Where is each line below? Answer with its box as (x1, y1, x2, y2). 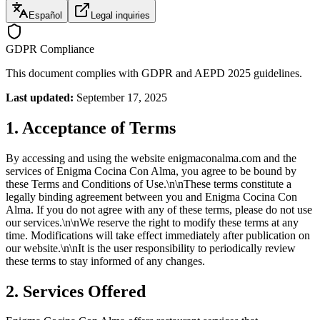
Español (29, 9, 62, 21)
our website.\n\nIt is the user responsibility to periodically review (6, 241, 296, 254)
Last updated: (6, 91, 74, 104)
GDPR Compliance (6, 42, 94, 55)
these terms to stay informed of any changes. (6, 254, 205, 267)
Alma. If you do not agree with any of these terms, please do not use (6, 203, 312, 216)
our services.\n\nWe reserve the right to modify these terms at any (6, 216, 299, 229)
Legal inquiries (91, 9, 150, 21)
